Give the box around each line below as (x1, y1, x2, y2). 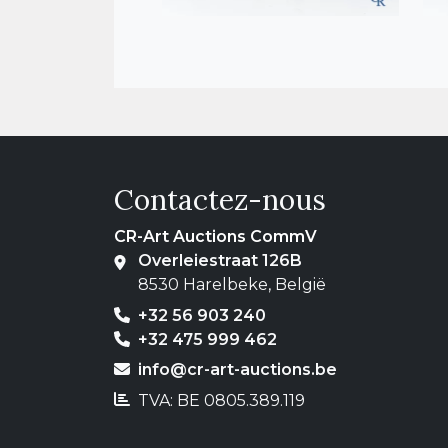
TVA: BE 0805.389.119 (130, 390, 305, 410)
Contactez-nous (114, 182, 326, 219)
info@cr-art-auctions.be (138, 360, 337, 380)
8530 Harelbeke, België (138, 275, 326, 295)
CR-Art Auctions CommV (114, 227, 317, 247)
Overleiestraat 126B (138, 251, 302, 271)
